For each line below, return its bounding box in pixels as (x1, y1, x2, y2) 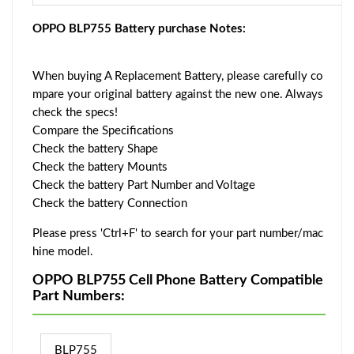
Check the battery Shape (32, 143, 158, 156)
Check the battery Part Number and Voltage (32, 179, 255, 192)
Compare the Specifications (32, 125, 174, 137)
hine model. (32, 246, 93, 258)
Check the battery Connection (32, 198, 187, 210)
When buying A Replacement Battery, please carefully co (32, 70, 323, 83)
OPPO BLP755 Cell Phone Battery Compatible (32, 273, 323, 288)
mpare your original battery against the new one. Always (32, 88, 323, 101)
